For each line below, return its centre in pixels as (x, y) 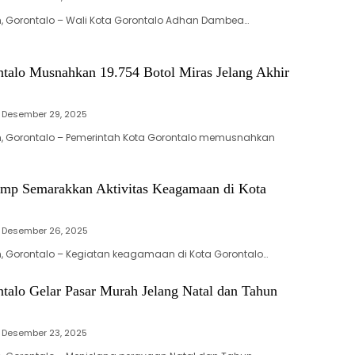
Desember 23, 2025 (44, 333)
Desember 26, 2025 (45, 231)
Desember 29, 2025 (44, 115)
